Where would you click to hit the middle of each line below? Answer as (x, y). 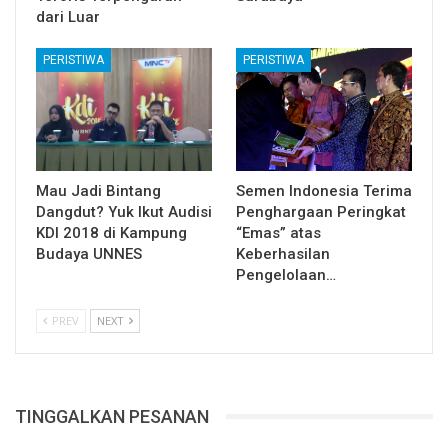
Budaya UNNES (89, 253)
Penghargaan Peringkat (321, 211)
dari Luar (68, 16)
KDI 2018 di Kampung (111, 232)
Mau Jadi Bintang (98, 190)
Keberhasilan (283, 253)
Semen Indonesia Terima (324, 190)
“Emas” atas (278, 232)
